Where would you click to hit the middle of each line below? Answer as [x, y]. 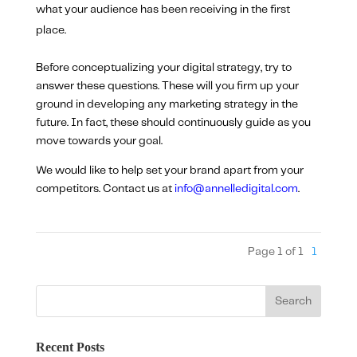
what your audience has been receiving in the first [163, 10]
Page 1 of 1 [276, 252]
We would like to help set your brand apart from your [169, 171]
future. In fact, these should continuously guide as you [173, 123]
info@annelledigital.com [236, 189]
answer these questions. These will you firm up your [167, 86]
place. [51, 31]
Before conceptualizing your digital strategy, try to [163, 68]
